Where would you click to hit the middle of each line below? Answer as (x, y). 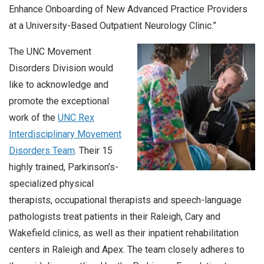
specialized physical (51, 183)
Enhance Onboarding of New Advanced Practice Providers (128, 9)
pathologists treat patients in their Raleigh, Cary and (115, 216)
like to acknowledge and (59, 84)
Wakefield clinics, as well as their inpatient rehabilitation (124, 233)
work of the (33, 117)
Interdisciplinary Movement (65, 134)
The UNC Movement (50, 51)
